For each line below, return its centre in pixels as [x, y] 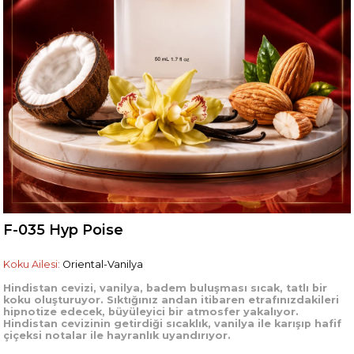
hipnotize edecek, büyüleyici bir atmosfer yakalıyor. [151, 312]
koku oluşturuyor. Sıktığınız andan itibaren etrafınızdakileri [171, 300]
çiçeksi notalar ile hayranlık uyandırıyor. [117, 336]
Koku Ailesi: [32, 265]
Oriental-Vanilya [102, 265]
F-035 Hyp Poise [64, 230]
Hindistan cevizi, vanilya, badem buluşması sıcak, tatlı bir [166, 288]
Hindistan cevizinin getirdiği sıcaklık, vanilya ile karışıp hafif [173, 324]
